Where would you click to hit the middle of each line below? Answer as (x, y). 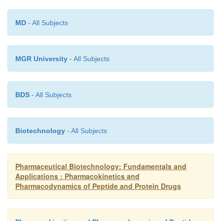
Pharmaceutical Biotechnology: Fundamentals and (101, 166)
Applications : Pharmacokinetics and (77, 176)
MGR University (41, 59)
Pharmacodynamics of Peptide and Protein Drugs (98, 186)
